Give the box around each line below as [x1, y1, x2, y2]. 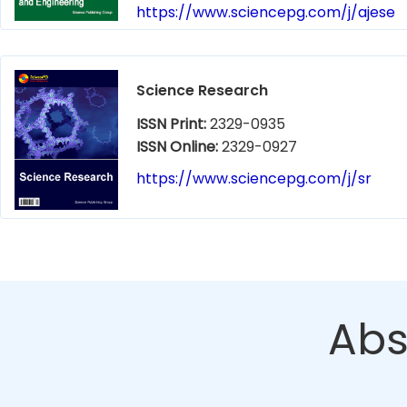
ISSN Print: [136, 114, 210, 134]
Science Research [136, 80, 268, 101]
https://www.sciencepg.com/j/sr [136, 168, 372, 189]
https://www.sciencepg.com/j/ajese [136, 2, 395, 23]
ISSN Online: [136, 136, 222, 157]
